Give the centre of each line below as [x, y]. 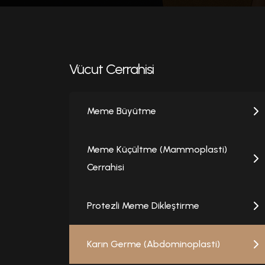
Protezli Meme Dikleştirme [143, 206]
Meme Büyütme [122, 111]
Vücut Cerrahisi [112, 69]
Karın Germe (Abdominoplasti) [153, 244]
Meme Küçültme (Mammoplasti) [157, 150]
